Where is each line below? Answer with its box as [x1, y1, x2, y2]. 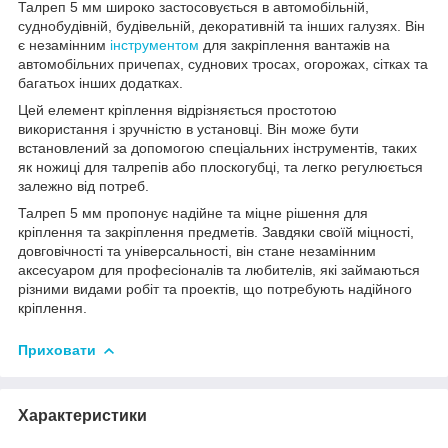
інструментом [110, 36, 199, 53]
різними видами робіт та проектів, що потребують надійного [18, 280, 412, 297]
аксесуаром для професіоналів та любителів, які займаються [18, 261, 420, 278]
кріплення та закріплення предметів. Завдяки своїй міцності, [18, 223, 414, 240]
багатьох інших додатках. [18, 74, 183, 91]
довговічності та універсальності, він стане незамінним [18, 242, 376, 259]
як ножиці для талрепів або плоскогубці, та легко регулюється [18, 158, 423, 175]
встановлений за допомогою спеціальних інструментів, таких [18, 139, 417, 156]
